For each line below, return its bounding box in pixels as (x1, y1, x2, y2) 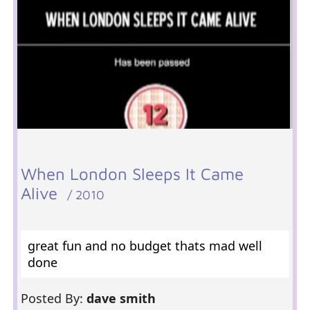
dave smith (86, 290, 159, 307)
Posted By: (20, 290, 86, 307)
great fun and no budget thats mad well (27, 237, 262, 254)
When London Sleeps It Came (20, 164, 244, 183)
